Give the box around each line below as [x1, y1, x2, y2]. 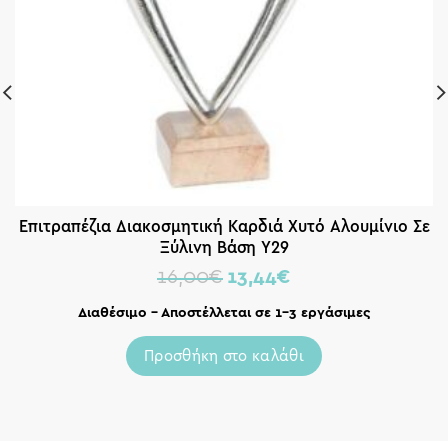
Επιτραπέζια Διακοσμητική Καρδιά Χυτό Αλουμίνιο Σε [18, 217, 430, 235]
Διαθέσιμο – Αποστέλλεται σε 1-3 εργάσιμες [78, 306, 370, 320]
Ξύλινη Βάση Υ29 [159, 238, 289, 256]
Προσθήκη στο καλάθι [144, 347, 304, 364]
